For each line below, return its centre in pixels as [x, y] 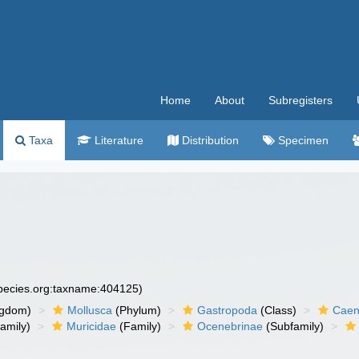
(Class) [277, 310]
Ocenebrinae [230, 326]
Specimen [302, 140]
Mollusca [90, 310]
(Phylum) [137, 310]
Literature [117, 140]
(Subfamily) [294, 326]
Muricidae [92, 326]
